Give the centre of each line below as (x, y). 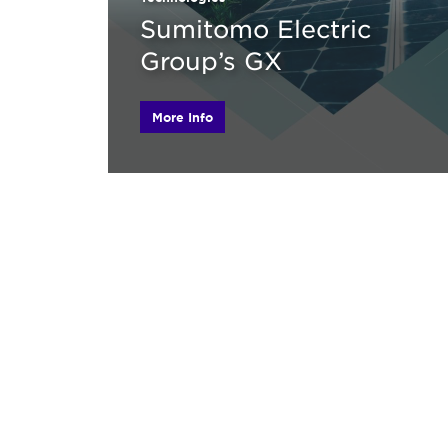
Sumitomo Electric (255, 29)
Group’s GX (211, 61)
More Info (182, 117)
